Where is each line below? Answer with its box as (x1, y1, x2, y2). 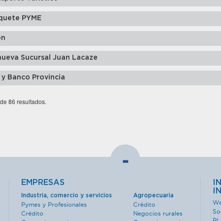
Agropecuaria (133, 192, 174, 198)
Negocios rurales (133, 210, 183, 217)
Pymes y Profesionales (21, 201, 87, 208)
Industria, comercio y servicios (21, 192, 112, 198)
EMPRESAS (21, 179, 65, 186)
